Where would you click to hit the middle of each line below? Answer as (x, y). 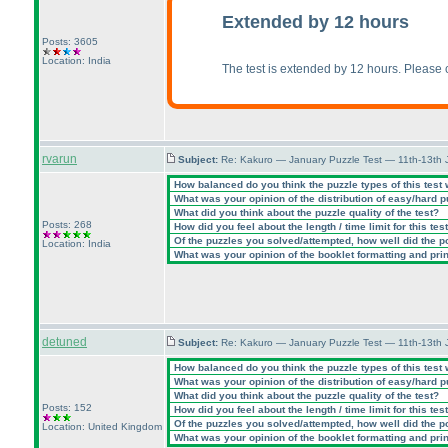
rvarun (59, 159)
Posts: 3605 (70, 41)
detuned (64, 342)
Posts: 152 (67, 407)
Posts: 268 (67, 224)
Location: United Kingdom (102, 426)
